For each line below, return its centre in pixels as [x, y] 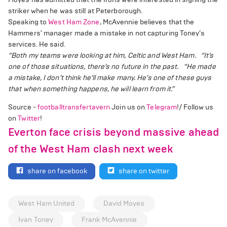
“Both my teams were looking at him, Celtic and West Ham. [102, 55]
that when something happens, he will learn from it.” [91, 89]
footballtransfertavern [74, 107]
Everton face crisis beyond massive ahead [114, 132]
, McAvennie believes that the [147, 22]
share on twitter [144, 171]
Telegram [162, 107]
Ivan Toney [36, 219]
